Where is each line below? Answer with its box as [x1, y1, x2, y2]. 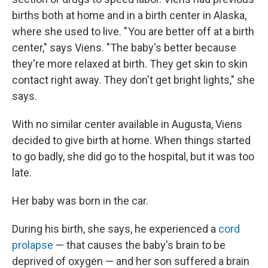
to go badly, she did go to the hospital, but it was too [12, 150, 254, 163]
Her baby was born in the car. [12, 194, 148, 207]
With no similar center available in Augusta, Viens [12, 118, 242, 130]
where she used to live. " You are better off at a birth [12, 25, 254, 38]
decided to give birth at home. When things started [12, 134, 251, 147]
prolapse [12, 239, 53, 251]
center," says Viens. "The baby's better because [12, 41, 236, 54]
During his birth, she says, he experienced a [12, 223, 218, 235]
